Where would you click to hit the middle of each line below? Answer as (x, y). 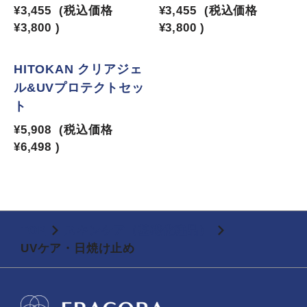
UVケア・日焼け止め (78, 248)
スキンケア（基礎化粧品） (138, 231)
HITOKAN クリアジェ (78, 69)
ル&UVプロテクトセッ (79, 88)
